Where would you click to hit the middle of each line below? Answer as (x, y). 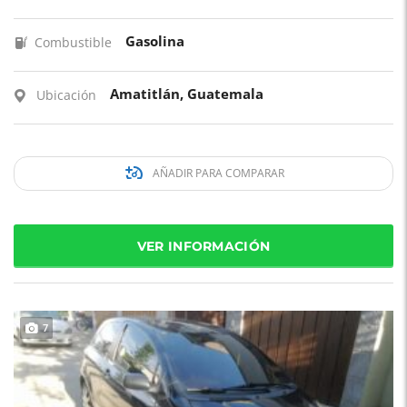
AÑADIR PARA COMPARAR (217, 173)
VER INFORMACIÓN (203, 246)
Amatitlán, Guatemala (187, 94)
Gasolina (155, 41)
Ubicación (66, 95)
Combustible (73, 42)
